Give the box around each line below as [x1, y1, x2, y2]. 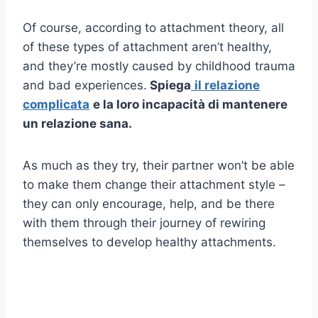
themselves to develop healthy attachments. [23, 234, 276, 249]
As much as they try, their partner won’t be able [23, 158, 295, 172]
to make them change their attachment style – [23, 177, 285, 192]
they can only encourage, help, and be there [23, 196, 275, 211]
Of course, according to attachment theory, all [23, 20, 284, 35]
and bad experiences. [23, 77, 147, 92]
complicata [23, 97, 89, 111]
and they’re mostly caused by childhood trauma [23, 58, 295, 73]
